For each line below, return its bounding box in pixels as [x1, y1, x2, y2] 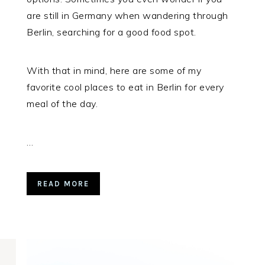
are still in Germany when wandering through [27, 9, 228, 22]
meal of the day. [27, 98, 98, 110]
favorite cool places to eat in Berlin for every [27, 81, 224, 93]
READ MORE [37, 179, 90, 189]
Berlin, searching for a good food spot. [27, 26, 196, 38]
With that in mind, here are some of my [27, 64, 202, 77]
